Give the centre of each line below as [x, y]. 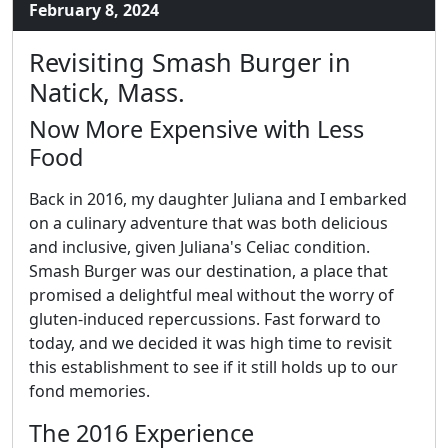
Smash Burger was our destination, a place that [208, 270]
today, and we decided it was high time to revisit [210, 342]
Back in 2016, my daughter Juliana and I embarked [218, 198]
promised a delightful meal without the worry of [211, 294]
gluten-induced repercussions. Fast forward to [205, 318]
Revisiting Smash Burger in [190, 61]
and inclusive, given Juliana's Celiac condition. [199, 246]
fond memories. [89, 390]
